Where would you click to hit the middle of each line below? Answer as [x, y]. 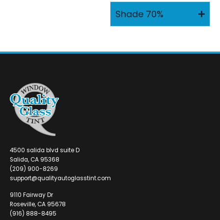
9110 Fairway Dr [31, 195]
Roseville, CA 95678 [38, 205]
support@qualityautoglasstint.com [60, 179]
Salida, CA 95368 [35, 160]
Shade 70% [139, 14]
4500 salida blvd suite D [45, 151]
